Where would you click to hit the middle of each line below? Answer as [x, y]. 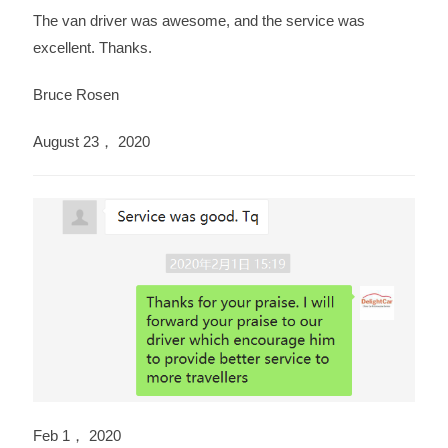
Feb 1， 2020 [76, 435]
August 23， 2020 [91, 141]
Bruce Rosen [75, 94]
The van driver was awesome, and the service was [198, 20]
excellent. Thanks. [92, 47]
